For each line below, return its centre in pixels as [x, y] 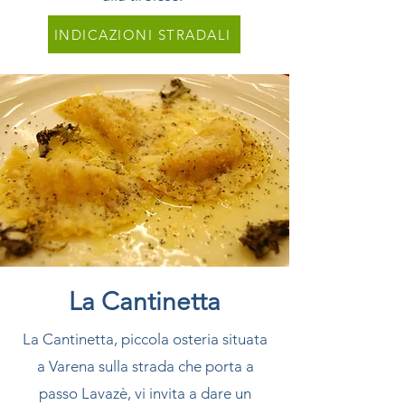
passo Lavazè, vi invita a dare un [145, 393]
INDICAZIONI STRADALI [142, 34]
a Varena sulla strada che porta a [145, 366]
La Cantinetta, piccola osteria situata [145, 339]
